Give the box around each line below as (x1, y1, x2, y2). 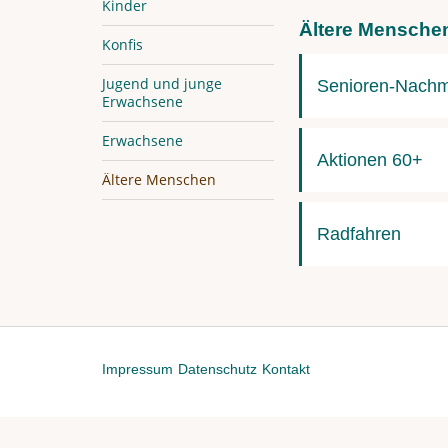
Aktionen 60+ (316, 149, 423, 170)
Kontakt (262, 360, 310, 377)
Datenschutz (178, 360, 257, 377)
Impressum (102, 360, 173, 377)
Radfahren (316, 223, 401, 244)
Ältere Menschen (102, 169, 216, 189)
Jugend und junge (102, 73, 222, 93)
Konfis (102, 34, 143, 54)
